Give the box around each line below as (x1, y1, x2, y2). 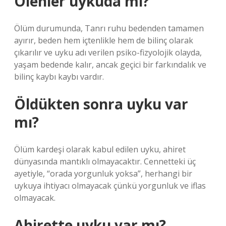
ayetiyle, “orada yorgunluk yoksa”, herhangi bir (14, 168, 192, 179)
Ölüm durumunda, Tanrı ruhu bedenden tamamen (14, 23, 204, 34)
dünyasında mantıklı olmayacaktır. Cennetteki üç (14, 156, 196, 167)
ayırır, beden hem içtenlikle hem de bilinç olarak (14, 35, 193, 46)
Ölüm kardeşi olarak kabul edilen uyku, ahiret (14, 144, 186, 155)
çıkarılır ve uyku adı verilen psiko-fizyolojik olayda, (14, 47, 202, 58)
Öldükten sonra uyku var (14, 94, 188, 114)
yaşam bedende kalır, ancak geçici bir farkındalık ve (14, 59, 206, 70)
